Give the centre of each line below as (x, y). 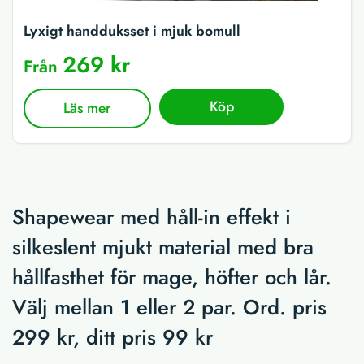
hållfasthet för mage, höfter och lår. (172, 277)
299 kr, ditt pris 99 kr (113, 337)
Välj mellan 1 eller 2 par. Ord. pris (169, 307)
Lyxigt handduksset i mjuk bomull (132, 31)
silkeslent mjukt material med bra (163, 247)
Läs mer (88, 108)
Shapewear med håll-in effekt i (152, 217)
